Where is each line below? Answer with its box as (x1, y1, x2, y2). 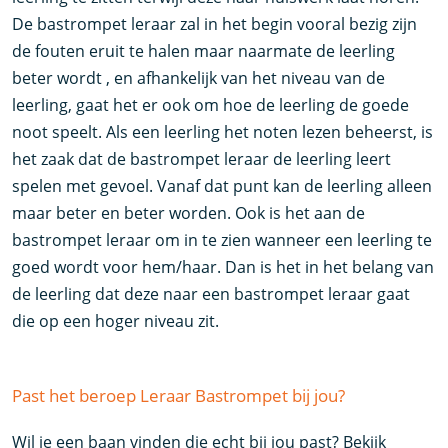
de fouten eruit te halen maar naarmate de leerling (12, 40, 396, 62)
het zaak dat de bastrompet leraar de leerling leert (12, 148, 392, 170)
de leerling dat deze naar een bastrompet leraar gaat (12, 283, 411, 305)
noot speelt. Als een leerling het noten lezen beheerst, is (12, 121, 434, 143)
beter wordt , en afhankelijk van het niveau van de (12, 67, 386, 89)
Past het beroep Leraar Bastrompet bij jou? (12, 384, 346, 407)
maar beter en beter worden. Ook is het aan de (12, 202, 366, 224)
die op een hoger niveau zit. (12, 310, 280, 332)
